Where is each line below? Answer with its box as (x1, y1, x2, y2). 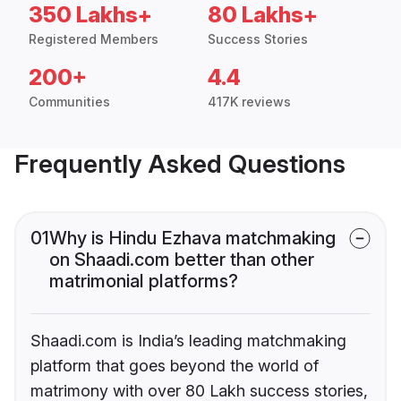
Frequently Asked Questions (14, 149, 346, 180)
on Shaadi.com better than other (49, 249, 314, 271)
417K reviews (208, 94, 291, 110)
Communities (29, 94, 110, 110)
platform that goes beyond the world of (30, 356, 319, 376)
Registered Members (29, 31, 158, 47)
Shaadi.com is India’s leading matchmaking (30, 331, 346, 351)
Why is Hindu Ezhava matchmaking (49, 227, 336, 250)
